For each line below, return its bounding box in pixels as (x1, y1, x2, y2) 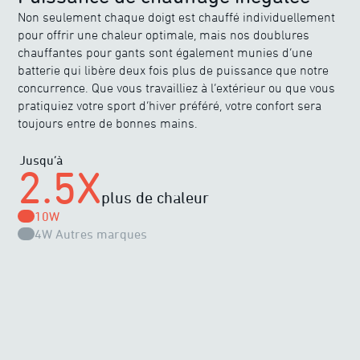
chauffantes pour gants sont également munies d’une (18, 45, 313, 60)
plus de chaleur (101, 188, 210, 207)
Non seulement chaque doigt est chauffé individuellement (18, 10, 336, 25)
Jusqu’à (19, 153, 63, 168)
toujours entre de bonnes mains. (18, 116, 198, 131)
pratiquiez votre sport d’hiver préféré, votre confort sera (18, 98, 322, 113)
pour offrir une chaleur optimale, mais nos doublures (18, 27, 310, 43)
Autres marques (55, 227, 147, 242)
